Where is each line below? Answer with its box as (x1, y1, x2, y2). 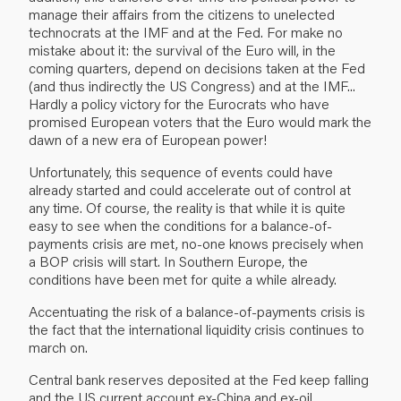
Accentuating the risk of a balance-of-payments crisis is (29, 301, 365, 320)
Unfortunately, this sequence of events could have (29, 161, 333, 181)
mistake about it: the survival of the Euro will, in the (29, 39, 336, 59)
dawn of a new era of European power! (29, 129, 267, 149)
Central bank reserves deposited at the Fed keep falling (29, 369, 369, 388)
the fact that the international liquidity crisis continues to (29, 319, 364, 338)
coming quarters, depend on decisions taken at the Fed (29, 57, 365, 77)
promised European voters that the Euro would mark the (29, 111, 371, 131)
